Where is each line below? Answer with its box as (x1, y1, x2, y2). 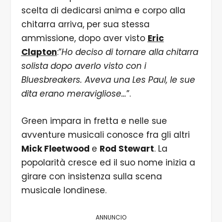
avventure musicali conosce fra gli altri (21, 129, 190, 141)
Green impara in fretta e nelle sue (21, 115, 167, 127)
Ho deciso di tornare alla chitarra (61, 46, 198, 58)
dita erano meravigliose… (21, 88, 126, 100)
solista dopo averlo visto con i (21, 60, 146, 72)
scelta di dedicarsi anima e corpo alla (21, 4, 185, 17)
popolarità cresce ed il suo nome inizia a (21, 157, 195, 169)
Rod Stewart (99, 143, 154, 155)
